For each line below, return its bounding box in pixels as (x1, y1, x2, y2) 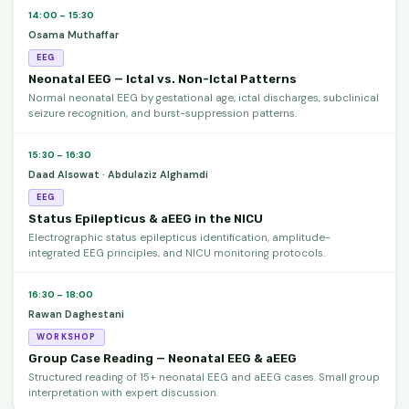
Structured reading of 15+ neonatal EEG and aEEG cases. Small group (28, 370, 380, 384)
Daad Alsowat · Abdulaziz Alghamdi (28, 167, 208, 181)
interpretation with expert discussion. (28, 385, 218, 400)
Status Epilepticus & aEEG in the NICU (28, 211, 263, 225)
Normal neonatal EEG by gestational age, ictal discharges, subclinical (28, 90, 379, 105)
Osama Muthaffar (28, 27, 119, 41)
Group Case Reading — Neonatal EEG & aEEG (28, 351, 297, 365)
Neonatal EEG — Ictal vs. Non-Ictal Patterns (28, 71, 297, 86)
